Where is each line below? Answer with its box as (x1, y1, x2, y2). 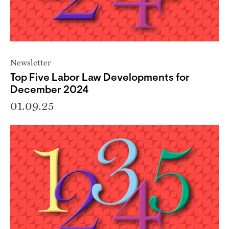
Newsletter (10, 56, 51, 68)
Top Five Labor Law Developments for (10, 73, 190, 83)
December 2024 (10, 85, 88, 96)
